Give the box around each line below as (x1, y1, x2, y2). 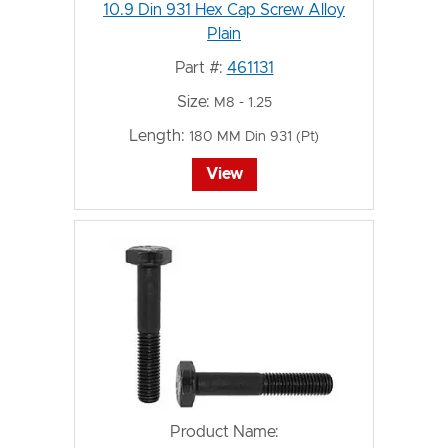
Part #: (174, 59, 223, 76)
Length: (129, 127, 185, 144)
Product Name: (169, 423, 279, 440)
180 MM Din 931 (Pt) (189, 129, 319, 144)
